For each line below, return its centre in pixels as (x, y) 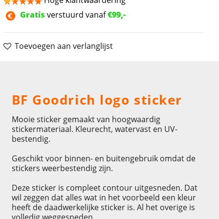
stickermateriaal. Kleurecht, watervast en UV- (94, 129)
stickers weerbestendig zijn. (62, 168)
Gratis (33, 15)
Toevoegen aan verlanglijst (64, 46)
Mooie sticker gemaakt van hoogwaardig (86, 119)
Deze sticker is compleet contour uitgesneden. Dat (104, 187)
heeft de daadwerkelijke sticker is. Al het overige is (103, 207)
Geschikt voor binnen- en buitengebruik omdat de (103, 158)
